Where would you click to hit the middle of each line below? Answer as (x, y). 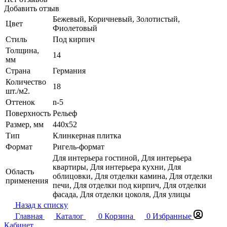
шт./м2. (18, 91)
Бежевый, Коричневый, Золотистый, (116, 19)
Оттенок (20, 102)
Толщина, (22, 50)
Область (20, 171)
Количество (26, 82)
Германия (69, 70)
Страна (18, 70)
